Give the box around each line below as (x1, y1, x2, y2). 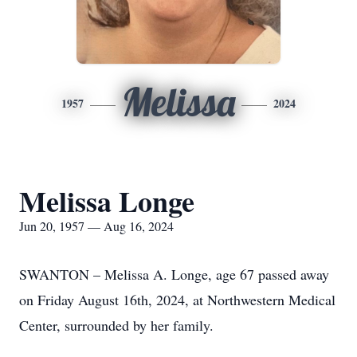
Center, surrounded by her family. (19, 316, 214, 335)
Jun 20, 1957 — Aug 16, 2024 (19, 218, 174, 234)
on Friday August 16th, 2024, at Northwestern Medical (19, 290, 335, 309)
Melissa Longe (19, 180, 194, 222)
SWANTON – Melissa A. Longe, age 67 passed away (19, 265, 329, 284)
